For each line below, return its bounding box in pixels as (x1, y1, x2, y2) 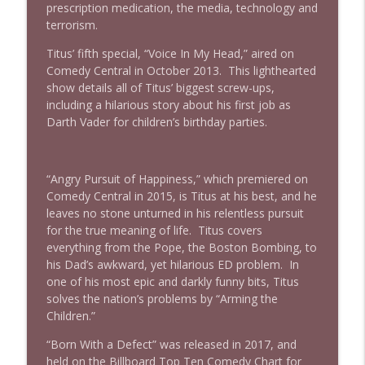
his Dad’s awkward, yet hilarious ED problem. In (46, 256, 299, 272)
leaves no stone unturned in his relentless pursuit (46, 204, 304, 221)
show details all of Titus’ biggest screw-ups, (46, 79, 275, 95)
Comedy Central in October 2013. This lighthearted (46, 62, 316, 78)
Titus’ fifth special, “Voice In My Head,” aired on (46, 45, 294, 61)
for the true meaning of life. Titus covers (46, 222, 262, 238)
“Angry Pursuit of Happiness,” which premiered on (46, 170, 308, 187)
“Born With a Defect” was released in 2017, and (46, 336, 297, 352)
